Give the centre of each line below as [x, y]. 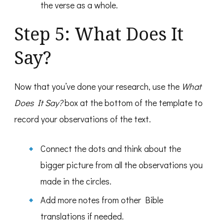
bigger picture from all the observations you [121, 165]
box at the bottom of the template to [134, 103]
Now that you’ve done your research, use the [98, 87]
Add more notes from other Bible [102, 200]
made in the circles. [76, 181]
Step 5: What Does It [99, 34]
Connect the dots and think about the [110, 149]
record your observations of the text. [83, 119]
